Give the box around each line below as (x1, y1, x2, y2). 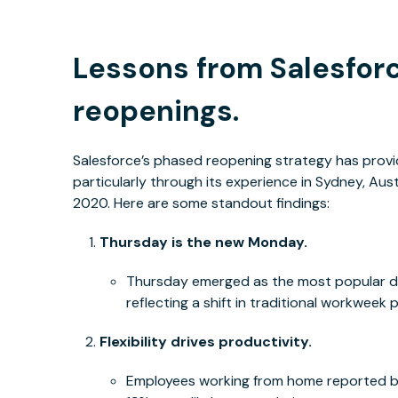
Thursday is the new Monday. (99, 233, 308, 252)
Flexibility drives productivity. (99, 332, 313, 352)
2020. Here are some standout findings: (73, 194, 330, 213)
